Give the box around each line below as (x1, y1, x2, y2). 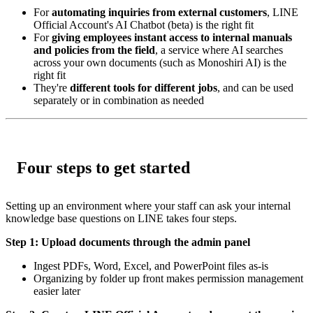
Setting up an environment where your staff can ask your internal (6, 199, 291, 212)
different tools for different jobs (70, 81, 217, 94)
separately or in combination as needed (34, 94, 204, 106)
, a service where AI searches (155, 43, 283, 56)
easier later (34, 284, 80, 297)
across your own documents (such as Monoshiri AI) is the (34, 56, 286, 68)
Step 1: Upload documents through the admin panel (6, 235, 250, 248)
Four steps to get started (17, 158, 190, 177)
